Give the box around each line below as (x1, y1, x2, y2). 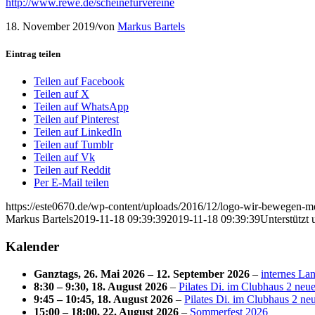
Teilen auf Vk (34, 151, 95, 164)
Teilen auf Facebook (34, 75, 124, 88)
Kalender (6, 238, 59, 254)
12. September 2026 (156, 267, 250, 280)
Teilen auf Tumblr (34, 139, 113, 151)
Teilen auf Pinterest (34, 113, 119, 126)
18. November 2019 (6, 20, 95, 32)
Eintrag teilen (6, 48, 60, 59)
